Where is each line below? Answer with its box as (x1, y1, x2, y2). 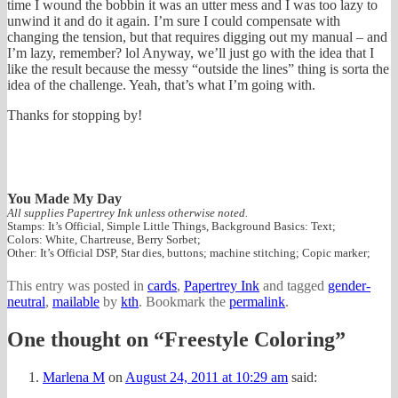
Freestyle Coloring (164, 327, 335, 351)
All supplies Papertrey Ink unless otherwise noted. (7, 206, 248, 219)
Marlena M (43, 369, 105, 385)
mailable (52, 293, 99, 309)
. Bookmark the (139, 293, 229, 309)
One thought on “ (7, 327, 164, 351)
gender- (328, 277, 370, 293)
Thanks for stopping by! (7, 107, 142, 123)
